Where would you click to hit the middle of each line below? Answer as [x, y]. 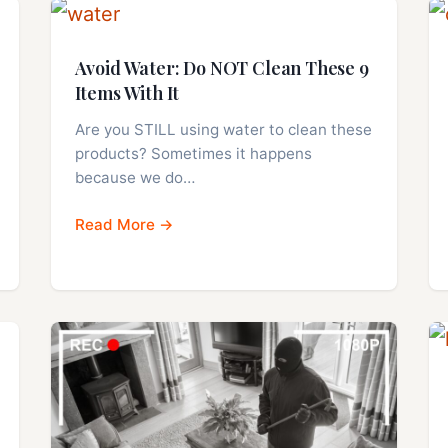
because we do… [134, 178]
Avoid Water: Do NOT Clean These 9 [221, 68]
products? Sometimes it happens [193, 154]
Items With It [127, 93]
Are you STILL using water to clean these [223, 130]
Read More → [124, 225]
